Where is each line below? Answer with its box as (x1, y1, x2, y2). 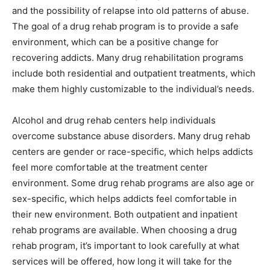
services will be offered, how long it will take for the (12, 256, 232, 267)
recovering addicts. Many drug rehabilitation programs (12, 52, 243, 63)
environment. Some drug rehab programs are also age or (12, 177, 254, 189)
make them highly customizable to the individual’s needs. (12, 83, 254, 95)
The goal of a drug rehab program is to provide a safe (12, 20, 239, 32)
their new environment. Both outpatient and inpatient (12, 209, 237, 220)
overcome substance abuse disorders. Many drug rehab (12, 130, 250, 142)
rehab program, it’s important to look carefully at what (12, 240, 239, 251)
